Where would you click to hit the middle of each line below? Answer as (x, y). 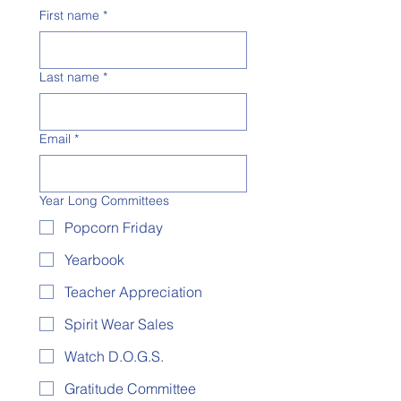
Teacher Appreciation (133, 292)
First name (69, 15)
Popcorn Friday (114, 227)
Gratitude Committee (130, 388)
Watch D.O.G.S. (114, 356)
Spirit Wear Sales (119, 324)
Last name (69, 77)
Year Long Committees (104, 200)
